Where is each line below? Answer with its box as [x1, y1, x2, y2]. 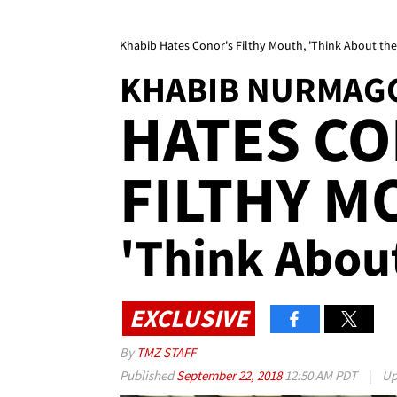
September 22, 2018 [176, 367, 284, 385]
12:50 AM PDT [284, 367, 357, 385]
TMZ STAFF [136, 344, 196, 362]
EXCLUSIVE [129, 301, 248, 334]
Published [120, 367, 176, 385]
